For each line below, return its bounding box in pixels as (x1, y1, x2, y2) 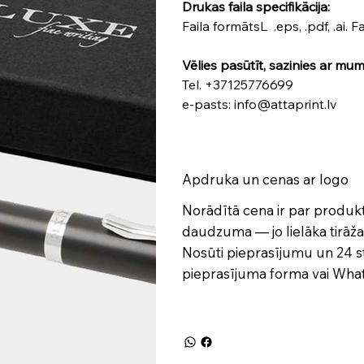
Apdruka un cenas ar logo (182, 171, 349, 188)
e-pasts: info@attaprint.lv (182, 96, 337, 112)
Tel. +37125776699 (182, 76, 293, 93)
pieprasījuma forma (182, 265, 309, 282)
